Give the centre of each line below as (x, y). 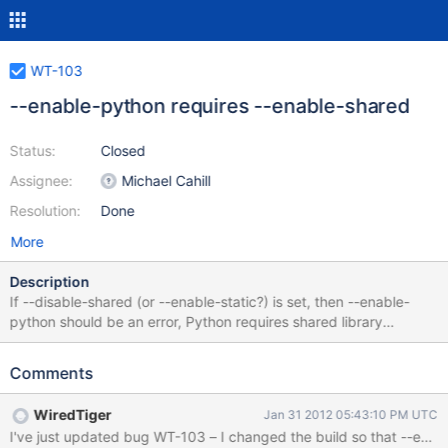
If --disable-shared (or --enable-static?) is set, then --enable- (209, 301)
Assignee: (41, 180)
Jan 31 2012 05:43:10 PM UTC (350, 414)
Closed (123, 150)
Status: (32, 150)
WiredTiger (72, 414)
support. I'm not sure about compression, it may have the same (39, 341)
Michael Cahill (166, 180)
